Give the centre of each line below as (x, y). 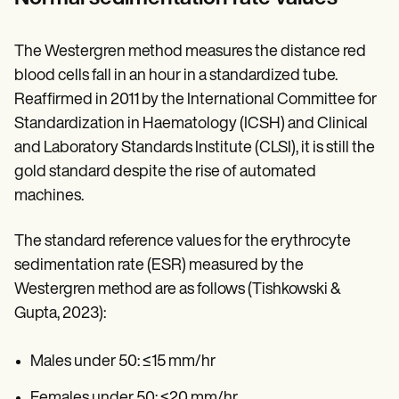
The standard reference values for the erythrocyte (183, 241)
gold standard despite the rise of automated (165, 172)
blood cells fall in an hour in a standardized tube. (176, 76)
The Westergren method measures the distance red (190, 52)
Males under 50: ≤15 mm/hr (123, 362)
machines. (49, 196)
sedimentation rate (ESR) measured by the (159, 265)
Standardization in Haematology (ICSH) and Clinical (191, 124)
